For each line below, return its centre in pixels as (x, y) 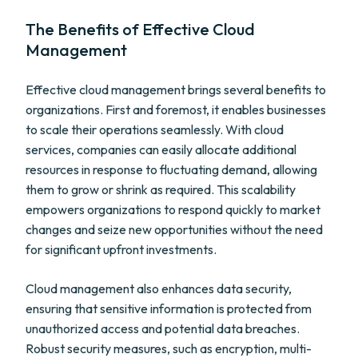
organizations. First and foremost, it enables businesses (176, 109)
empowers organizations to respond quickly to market (173, 209)
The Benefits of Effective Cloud (140, 29)
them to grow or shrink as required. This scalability (161, 189)
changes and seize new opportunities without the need (174, 229)
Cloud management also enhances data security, (159, 288)
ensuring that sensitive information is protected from (169, 308)
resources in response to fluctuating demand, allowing (171, 169)
